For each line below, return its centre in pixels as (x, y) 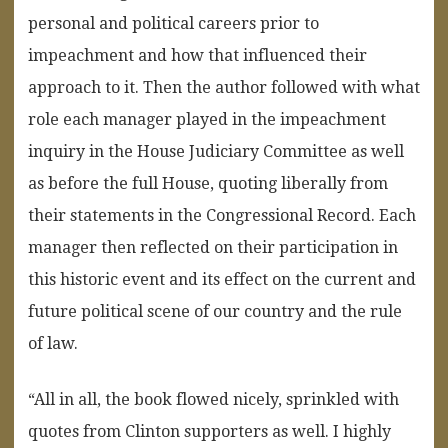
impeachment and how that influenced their (197, 55)
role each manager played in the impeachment (207, 119)
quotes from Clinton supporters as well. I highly (209, 431)
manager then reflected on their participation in (213, 247)
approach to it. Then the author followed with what (224, 87)
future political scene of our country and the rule (215, 311)
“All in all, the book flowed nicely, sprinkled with (213, 399)
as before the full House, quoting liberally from (208, 183)
